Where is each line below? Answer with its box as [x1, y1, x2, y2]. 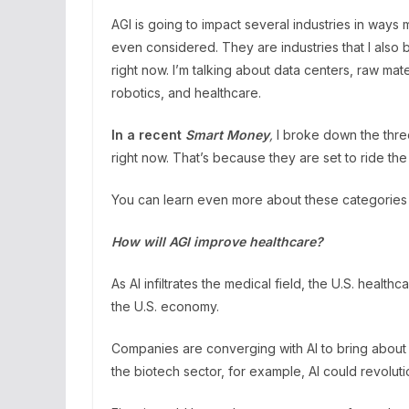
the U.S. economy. [111, 299, 219, 314]
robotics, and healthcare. [111, 85, 261, 100]
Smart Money [185, 127, 269, 142]
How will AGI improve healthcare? [111, 234, 323, 249]
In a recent [111, 127, 185, 142]
